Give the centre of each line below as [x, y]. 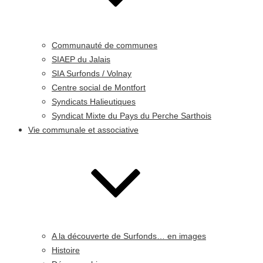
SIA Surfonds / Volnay [92, 73]
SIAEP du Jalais [81, 59]
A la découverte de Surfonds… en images [129, 236]
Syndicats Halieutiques [94, 101]
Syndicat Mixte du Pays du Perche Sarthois [131, 115]
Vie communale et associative [83, 129]
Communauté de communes [104, 45]
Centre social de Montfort [99, 87]
